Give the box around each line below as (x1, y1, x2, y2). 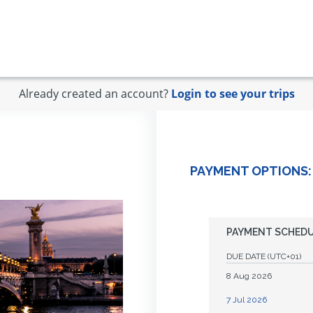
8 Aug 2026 (226, 271, 272, 281)
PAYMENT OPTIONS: (190, 163, 312, 178)
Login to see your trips (170, 86, 295, 101)
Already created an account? (18, 86, 168, 101)
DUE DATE (226, 252, 268, 261)
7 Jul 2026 (226, 295, 267, 305)
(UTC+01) (268, 252, 301, 261)
